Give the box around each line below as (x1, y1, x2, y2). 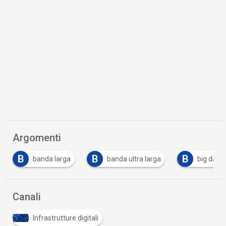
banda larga (33, 155, 71, 163)
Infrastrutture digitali (33, 214, 99, 222)
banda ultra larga (107, 155, 161, 163)
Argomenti (13, 132, 62, 144)
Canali (13, 191, 41, 203)
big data (197, 155, 223, 163)
